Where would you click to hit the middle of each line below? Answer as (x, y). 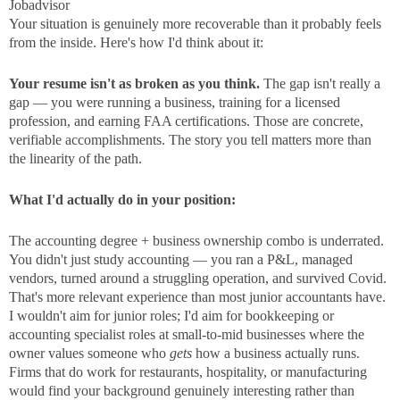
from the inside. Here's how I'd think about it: (136, 43)
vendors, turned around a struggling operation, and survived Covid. (198, 279)
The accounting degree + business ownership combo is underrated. (196, 241)
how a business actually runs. (276, 354)
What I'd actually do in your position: (122, 200)
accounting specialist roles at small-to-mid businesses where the (187, 335)
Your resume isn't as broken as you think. (134, 84)
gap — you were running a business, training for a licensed (175, 103)
